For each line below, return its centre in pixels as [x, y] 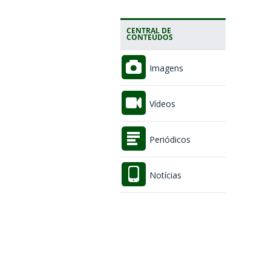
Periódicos [168, 140]
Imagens [165, 68]
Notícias [164, 175]
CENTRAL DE [149, 30]
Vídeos [161, 104]
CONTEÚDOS [149, 37]
